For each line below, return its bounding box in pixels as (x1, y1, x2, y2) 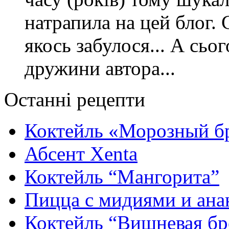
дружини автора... (25, 57, 175, 80)
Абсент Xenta (25, 143, 138, 165)
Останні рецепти (4, 88, 145, 111)
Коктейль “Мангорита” (25, 166, 219, 188)
